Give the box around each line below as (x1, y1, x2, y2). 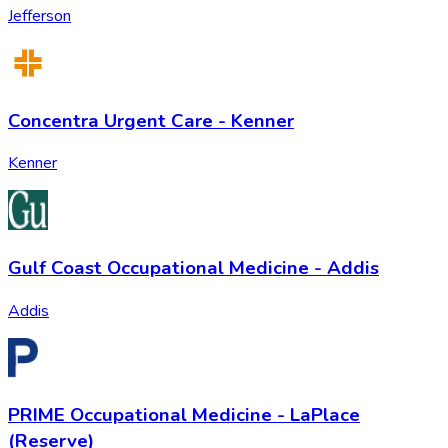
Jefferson (8, 4, 71, 27)
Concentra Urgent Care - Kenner (8, 107, 294, 134)
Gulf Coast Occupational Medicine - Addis (8, 255, 379, 281)
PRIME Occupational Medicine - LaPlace (8, 402, 360, 429)
